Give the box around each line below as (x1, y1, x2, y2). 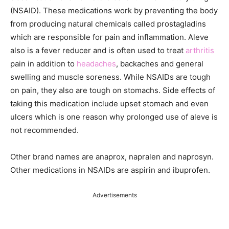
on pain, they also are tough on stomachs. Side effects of (10, 85, 215, 95)
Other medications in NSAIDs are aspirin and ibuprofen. (10, 165, 210, 175)
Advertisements (92, 191, 137, 199)
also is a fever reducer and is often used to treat (10, 45, 186, 55)
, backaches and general (116, 59, 203, 68)
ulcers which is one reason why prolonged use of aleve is (10, 112, 218, 122)
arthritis (186, 45, 214, 55)
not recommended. (10, 125, 79, 135)
